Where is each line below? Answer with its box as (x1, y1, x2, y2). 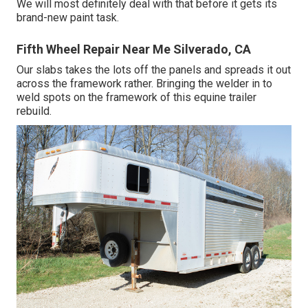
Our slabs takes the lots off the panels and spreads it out (16, 63, 291, 76)
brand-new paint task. (16, 10, 119, 24)
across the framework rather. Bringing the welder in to (16, 76, 272, 90)
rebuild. (16, 104, 52, 118)
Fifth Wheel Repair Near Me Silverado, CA (16, 41, 251, 56)
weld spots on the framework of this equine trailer (16, 90, 256, 104)
